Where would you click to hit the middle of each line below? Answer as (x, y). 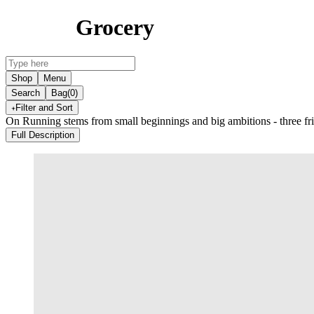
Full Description (43, 135)
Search (26, 93)
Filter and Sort (44, 107)
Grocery (115, 28)
